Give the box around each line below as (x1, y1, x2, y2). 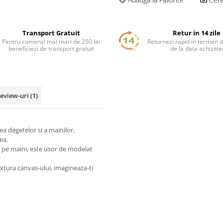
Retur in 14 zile (173, 28, 221, 38)
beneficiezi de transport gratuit (8, 44, 94, 53)
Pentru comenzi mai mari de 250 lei (2, 37, 101, 46)
